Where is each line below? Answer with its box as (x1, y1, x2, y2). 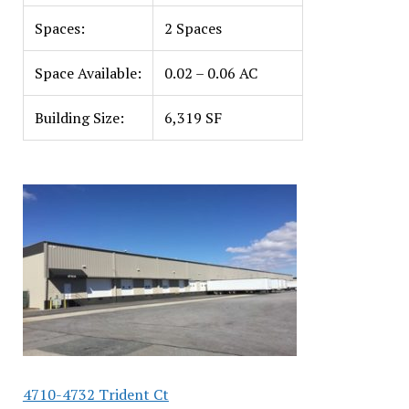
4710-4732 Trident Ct (22, 384, 169, 404)
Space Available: (34, 63, 142, 83)
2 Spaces (163, 18, 222, 38)
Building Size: (34, 108, 124, 128)
